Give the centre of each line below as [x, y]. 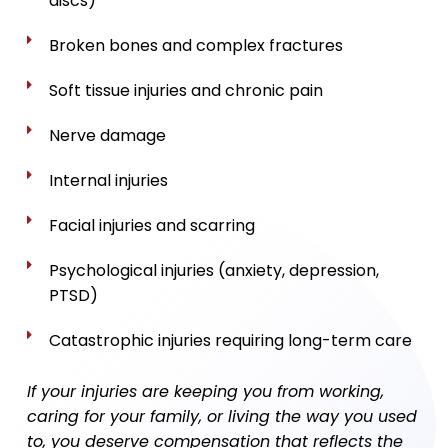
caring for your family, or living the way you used [221, 416]
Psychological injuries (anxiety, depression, [214, 270]
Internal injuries [109, 180]
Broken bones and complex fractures [196, 45]
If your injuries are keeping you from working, [205, 391]
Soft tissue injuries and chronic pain [186, 90]
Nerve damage [108, 135]
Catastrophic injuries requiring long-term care [231, 340]
